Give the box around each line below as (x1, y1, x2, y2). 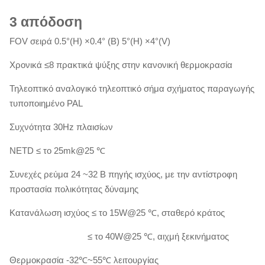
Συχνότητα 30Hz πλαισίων (9, 121, 113, 132)
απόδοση (21, 14, 82, 30)
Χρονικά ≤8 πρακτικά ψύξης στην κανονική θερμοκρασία (9, 59, 232, 70)
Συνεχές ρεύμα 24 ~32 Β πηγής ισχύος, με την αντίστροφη (9, 169, 237, 179)
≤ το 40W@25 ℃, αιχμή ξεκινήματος (9, 231, 229, 241)
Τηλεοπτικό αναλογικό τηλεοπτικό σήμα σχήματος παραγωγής (9, 83, 254, 93)
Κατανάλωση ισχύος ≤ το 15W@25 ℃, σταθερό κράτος (9, 207, 225, 218)
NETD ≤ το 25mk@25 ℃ (9, 145, 105, 156)
